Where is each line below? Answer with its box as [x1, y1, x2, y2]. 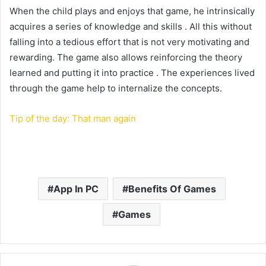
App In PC [53, 182, 99, 195]
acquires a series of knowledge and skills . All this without [9, 20, 252, 32]
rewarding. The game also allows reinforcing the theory [9, 51, 242, 63]
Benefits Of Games [128, 182, 216, 195]
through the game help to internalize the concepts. [9, 82, 222, 94]
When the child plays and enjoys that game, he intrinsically [9, 5, 255, 17]
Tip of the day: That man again [9, 112, 136, 124]
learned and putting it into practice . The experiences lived [9, 66, 255, 78]
